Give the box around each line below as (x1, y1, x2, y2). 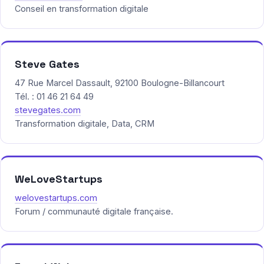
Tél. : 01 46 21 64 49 (15, 91, 94, 102)
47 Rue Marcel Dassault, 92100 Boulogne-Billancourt (15, 78, 225, 88)
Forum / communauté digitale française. (15, 206, 173, 217)
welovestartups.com (15, 193, 97, 203)
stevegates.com (15, 105, 81, 115)
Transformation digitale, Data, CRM (15, 118, 154, 129)
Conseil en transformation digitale (15, 4, 148, 14)
